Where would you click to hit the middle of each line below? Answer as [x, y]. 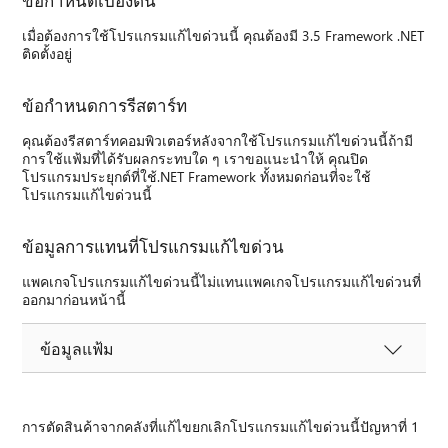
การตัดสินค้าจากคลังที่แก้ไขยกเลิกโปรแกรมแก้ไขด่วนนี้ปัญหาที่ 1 [221, 426]
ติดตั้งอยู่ [47, 53]
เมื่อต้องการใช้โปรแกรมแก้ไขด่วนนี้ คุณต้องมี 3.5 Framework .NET [223, 35]
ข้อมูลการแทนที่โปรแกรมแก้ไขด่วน [153, 245]
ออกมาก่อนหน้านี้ [74, 299]
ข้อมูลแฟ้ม [77, 348]
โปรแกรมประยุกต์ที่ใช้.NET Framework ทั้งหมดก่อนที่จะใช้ [197, 176]
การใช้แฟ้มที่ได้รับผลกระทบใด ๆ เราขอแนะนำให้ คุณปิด [195, 158]
